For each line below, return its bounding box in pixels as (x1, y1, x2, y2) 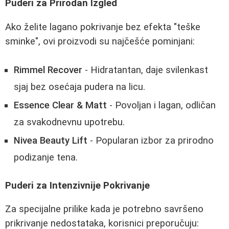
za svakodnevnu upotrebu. (14, 117, 125, 128)
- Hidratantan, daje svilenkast (82, 64, 208, 76)
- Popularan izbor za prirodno (87, 135, 214, 147)
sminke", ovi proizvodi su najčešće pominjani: (5, 35, 195, 47)
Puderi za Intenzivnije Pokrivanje (5, 179, 150, 191)
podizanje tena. (14, 152, 78, 164)
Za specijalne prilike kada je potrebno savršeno (5, 203, 203, 215)
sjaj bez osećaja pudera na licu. (14, 81, 145, 93)
